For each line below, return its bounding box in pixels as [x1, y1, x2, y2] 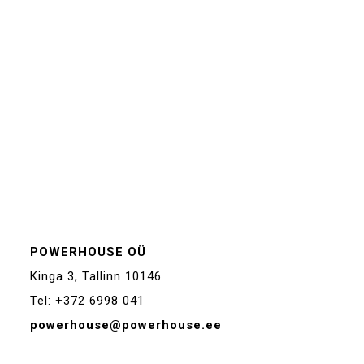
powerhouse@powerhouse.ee [30, 317, 223, 332]
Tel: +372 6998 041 [30, 292, 145, 308]
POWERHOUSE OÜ [30, 244, 147, 259]
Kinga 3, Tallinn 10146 [30, 268, 162, 284]
